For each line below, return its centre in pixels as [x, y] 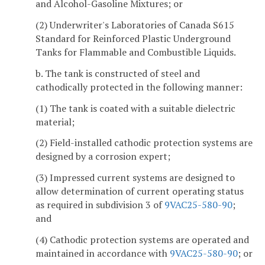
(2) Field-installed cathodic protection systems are [144, 143]
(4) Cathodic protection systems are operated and [142, 239]
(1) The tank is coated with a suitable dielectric [135, 108]
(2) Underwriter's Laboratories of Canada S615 [135, 25]
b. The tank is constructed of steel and [118, 73]
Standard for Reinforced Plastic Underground [133, 38]
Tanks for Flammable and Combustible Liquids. [136, 52]
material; [55, 122]
